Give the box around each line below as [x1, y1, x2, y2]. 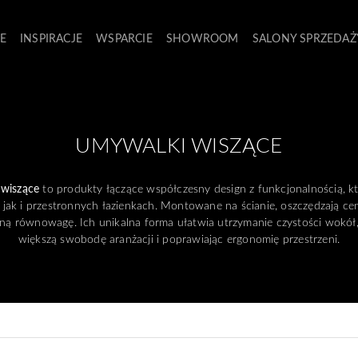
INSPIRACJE [20, 30, 83, 46]
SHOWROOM [166, 30, 239, 46]
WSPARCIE [96, 30, 153, 46]
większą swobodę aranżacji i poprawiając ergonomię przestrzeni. [18, 231, 340, 246]
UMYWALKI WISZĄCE [75, 131, 283, 158]
